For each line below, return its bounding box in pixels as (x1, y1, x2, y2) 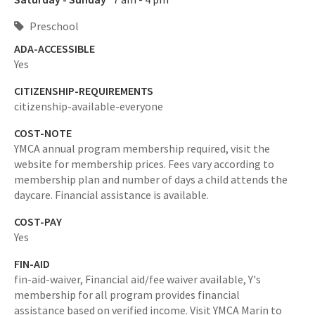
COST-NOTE (14, 126, 72, 140)
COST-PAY (14, 214, 62, 229)
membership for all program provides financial (14, 288, 240, 302)
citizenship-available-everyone (14, 99, 163, 113)
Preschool (27, 19, 79, 33)
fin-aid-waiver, (14, 272, 85, 286)
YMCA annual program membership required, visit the (14, 141, 270, 155)
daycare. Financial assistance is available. (14, 188, 209, 202)
